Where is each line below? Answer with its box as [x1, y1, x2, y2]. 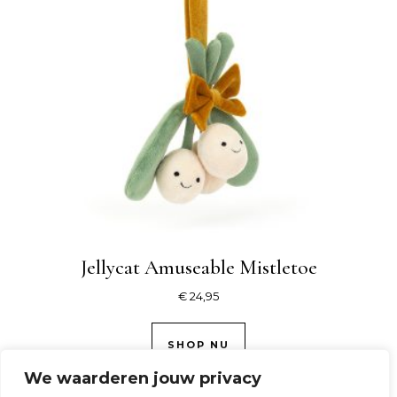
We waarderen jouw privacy [24, 369, 261, 388]
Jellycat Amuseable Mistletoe [80, 254, 317, 280]
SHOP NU [167, 339, 230, 352]
